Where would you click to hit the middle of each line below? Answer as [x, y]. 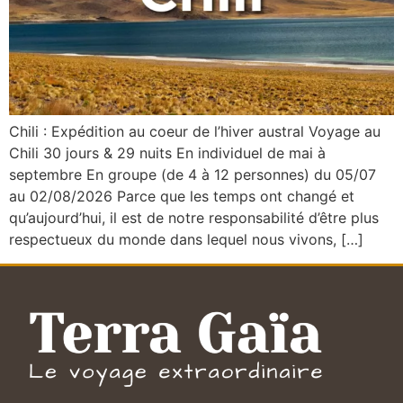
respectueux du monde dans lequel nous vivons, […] [186, 240]
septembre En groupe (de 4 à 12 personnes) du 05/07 [193, 175]
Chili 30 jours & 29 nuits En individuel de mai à [167, 153]
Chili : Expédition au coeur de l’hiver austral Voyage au [195, 132]
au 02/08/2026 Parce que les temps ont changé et [182, 197]
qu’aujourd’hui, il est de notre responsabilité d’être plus [194, 218]
